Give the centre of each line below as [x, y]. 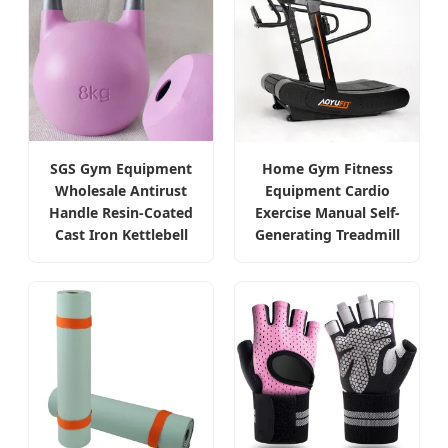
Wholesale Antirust [121, 190]
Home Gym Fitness [327, 169]
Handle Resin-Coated [121, 212]
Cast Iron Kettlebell [121, 234]
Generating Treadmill [327, 235]
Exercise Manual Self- [327, 213]
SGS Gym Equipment [121, 168]
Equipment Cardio [327, 191]
